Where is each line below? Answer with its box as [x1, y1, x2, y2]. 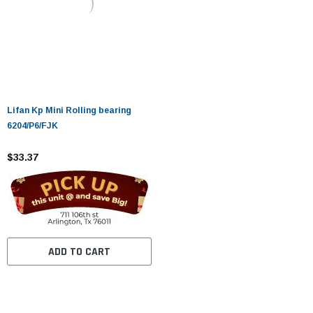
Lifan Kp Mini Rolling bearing [7, 105, 131, 115]
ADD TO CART [48, 244, 110, 259]
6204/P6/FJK [7, 120, 58, 131]
